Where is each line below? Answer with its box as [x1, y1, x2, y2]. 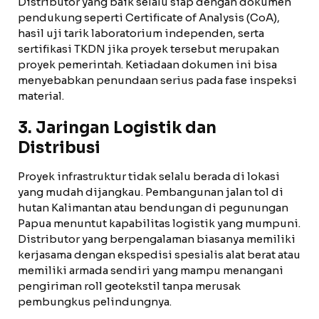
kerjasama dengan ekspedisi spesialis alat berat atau [18, 248, 300, 261]
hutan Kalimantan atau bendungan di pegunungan [18, 201, 288, 214]
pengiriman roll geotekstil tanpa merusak [18, 279, 241, 293]
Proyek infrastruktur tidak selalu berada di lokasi [18, 169, 280, 183]
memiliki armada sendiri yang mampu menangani [18, 263, 283, 277]
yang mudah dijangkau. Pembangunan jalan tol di [18, 185, 283, 199]
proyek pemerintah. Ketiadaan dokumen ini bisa [18, 58, 277, 71]
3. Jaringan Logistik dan [18, 118, 216, 137]
